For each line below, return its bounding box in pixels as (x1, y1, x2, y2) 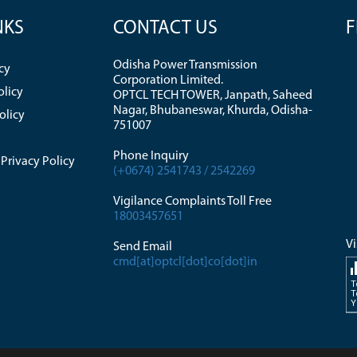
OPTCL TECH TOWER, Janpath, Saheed (112, 89, 312, 102)
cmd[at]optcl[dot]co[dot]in (112, 256, 257, 269)
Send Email (112, 241, 172, 253)
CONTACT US (112, 19, 218, 38)
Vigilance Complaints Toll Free (112, 195, 272, 208)
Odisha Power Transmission (112, 59, 257, 72)
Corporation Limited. (112, 74, 223, 87)
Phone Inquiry (112, 150, 189, 163)
